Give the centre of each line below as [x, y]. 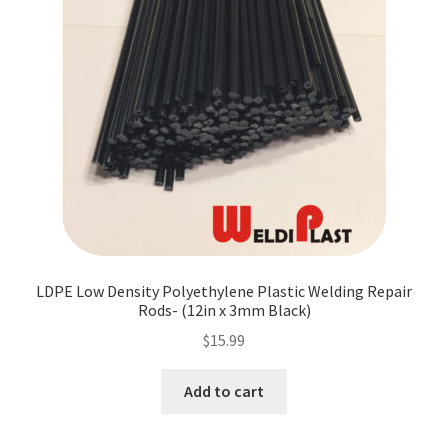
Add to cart [224, 391]
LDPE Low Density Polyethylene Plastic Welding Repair [224, 290]
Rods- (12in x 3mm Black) [224, 309]
